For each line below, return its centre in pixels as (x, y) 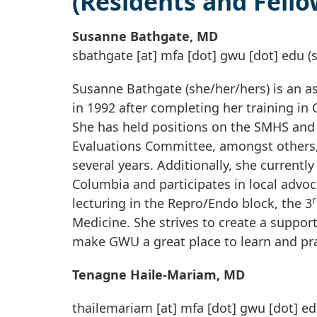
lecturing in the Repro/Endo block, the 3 (192, 203)
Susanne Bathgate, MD (145, 36)
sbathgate (103, 56)
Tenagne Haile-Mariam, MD (158, 275)
